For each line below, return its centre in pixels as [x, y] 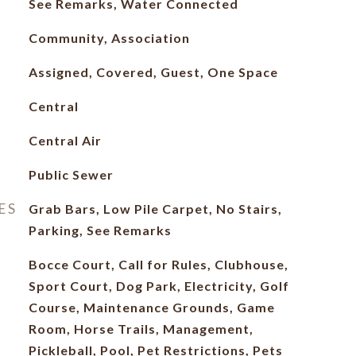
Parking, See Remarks [100, 230]
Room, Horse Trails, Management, [141, 329]
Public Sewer [71, 174]
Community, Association [109, 38]
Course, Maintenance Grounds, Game [151, 307]
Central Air [65, 140]
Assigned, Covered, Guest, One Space [153, 72]
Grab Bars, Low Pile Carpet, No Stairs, [155, 209]
